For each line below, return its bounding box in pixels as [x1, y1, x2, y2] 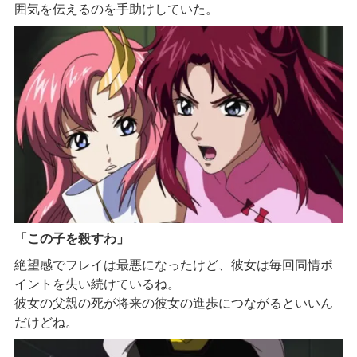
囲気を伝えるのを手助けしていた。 [14, 2, 218, 17]
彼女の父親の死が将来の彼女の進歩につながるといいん [14, 296, 333, 310]
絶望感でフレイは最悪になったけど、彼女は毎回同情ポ [14, 257, 333, 272]
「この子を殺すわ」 [14, 232, 129, 246]
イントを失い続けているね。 [14, 277, 180, 291]
